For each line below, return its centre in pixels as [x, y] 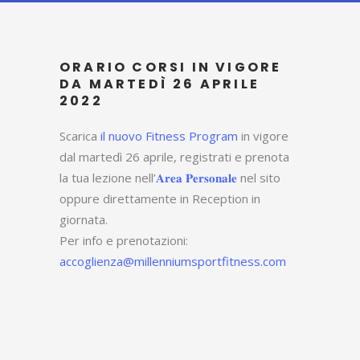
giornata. [84, 219]
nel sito [259, 177]
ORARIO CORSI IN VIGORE [171, 67]
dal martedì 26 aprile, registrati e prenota [174, 156]
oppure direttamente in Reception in [160, 198]
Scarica [80, 135]
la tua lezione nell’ [108, 177]
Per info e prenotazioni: [124, 240]
